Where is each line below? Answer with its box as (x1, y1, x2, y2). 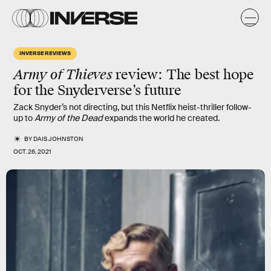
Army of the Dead (34, 113, 105, 123)
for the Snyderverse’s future (13, 82, 181, 99)
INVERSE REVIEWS (19, 49, 71, 56)
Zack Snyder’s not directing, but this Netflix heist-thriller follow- (13, 102, 252, 113)
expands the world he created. (105, 113, 220, 123)
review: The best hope (112, 66, 254, 83)
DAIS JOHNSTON (33, 135, 84, 143)
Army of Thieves (13, 66, 113, 83)
